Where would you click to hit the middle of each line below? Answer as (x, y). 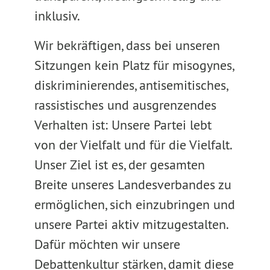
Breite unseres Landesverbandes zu (133, 184)
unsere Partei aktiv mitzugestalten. (131, 224)
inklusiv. (57, 16)
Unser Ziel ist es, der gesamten (119, 165)
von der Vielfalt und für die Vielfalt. (133, 145)
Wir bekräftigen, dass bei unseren (127, 45)
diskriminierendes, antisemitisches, (130, 85)
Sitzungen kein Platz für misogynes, (133, 65)
